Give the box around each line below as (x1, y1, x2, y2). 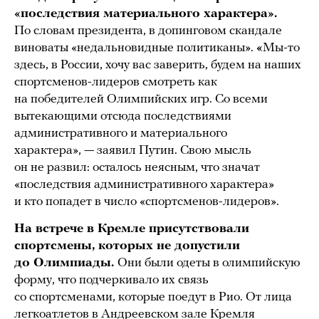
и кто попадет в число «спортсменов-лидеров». (14, 194, 279, 209)
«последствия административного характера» (14, 177, 274, 192)
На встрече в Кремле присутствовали (14, 221, 249, 236)
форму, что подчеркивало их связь (14, 273, 209, 287)
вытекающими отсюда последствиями (14, 109, 231, 123)
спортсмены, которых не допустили (14, 239, 240, 253)
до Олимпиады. (14, 256, 117, 270)
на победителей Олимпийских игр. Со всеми (14, 92, 268, 106)
